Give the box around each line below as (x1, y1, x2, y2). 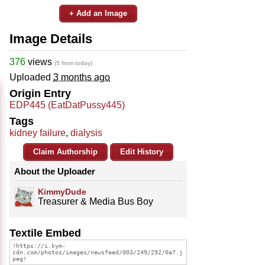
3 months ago (53, 72, 110, 82)
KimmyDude (38, 186, 86, 196)
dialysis (70, 127, 102, 138)
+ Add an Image (69, 8, 127, 18)
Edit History (120, 147, 163, 156)
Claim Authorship (33, 147, 98, 156)
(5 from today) (54, 59, 92, 66)
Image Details (9, 31, 92, 46)
